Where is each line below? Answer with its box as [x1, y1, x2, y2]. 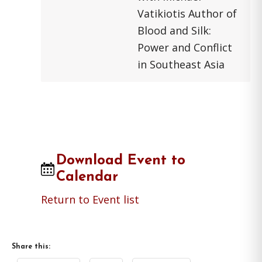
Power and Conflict [137, 40, 232, 54]
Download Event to [56, 154, 186, 168]
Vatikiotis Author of [137, 6, 237, 20]
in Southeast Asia [137, 57, 225, 71]
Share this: [12, 243, 50, 250]
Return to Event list [41, 192, 139, 206]
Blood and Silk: [137, 23, 211, 37]
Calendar [56, 170, 119, 184]
